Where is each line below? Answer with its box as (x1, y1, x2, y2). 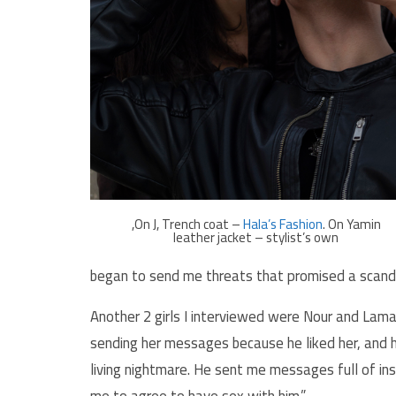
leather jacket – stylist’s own (173, 224, 339, 250)
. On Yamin (322, 210, 381, 237)
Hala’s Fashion (242, 210, 323, 237)
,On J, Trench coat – (131, 210, 243, 237)
